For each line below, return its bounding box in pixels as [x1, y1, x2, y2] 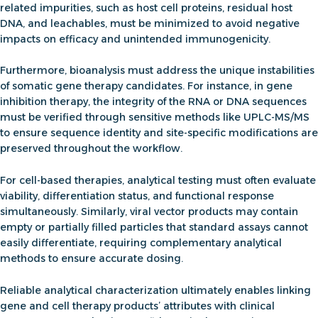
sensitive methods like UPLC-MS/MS [128, 111, 309, 124]
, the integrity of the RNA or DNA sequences [88, 95, 307, 109]
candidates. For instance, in [123, 79, 266, 93]
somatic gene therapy [12, 79, 123, 93]
